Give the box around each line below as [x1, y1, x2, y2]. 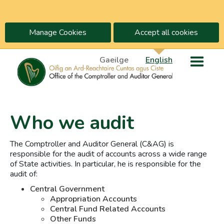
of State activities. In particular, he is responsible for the [10, 158, 201, 170]
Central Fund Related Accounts [50, 203, 165, 215]
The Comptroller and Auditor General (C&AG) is [10, 138, 174, 150]
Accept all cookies [134, 27, 198, 38]
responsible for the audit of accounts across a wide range [10, 148, 207, 160]
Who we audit [10, 110, 134, 136]
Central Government [30, 183, 104, 195]
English [145, 54, 172, 65]
